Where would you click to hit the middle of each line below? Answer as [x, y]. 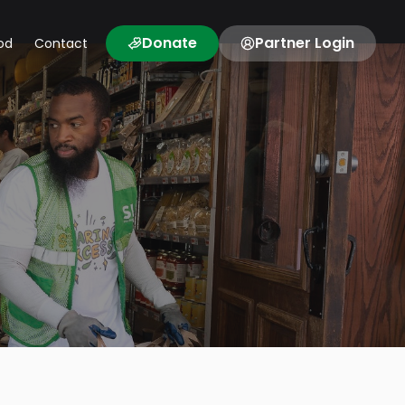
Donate [170, 43]
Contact [61, 43]
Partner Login [305, 43]
